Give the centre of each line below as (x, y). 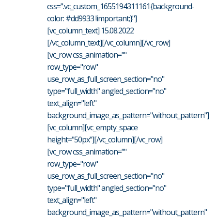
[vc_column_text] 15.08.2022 (90, 30)
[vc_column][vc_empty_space (92, 127)
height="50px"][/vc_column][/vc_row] (105, 139)
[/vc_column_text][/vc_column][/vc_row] (108, 42)
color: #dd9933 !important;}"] (92, 18)
